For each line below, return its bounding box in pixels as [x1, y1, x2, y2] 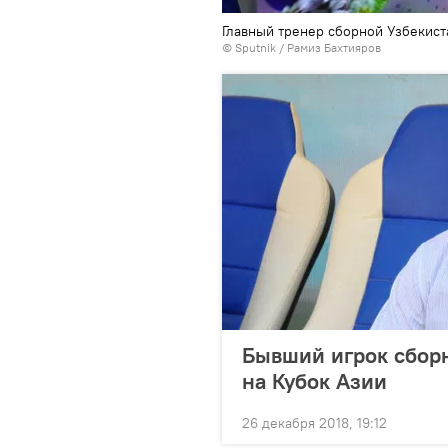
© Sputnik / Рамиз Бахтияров [222, 40, 381, 55]
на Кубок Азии [242, 367, 387, 395]
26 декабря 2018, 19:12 [242, 414, 387, 432]
